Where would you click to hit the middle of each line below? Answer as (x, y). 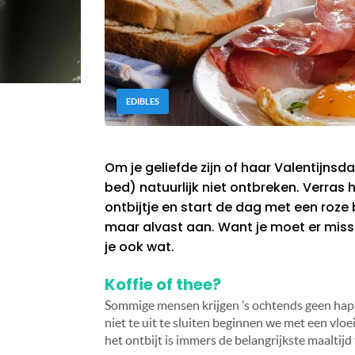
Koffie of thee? (163, 285)
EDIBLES (143, 102)
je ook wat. (141, 247)
